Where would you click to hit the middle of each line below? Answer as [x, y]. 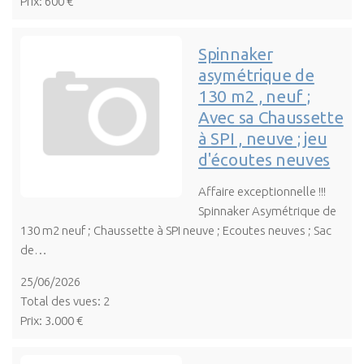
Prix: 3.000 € [52, 320]
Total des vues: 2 [65, 301]
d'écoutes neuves [264, 159]
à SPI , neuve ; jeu [263, 138]
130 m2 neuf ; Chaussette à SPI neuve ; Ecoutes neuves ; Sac [176, 230]
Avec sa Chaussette [271, 117]
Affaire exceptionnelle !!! [262, 191]
